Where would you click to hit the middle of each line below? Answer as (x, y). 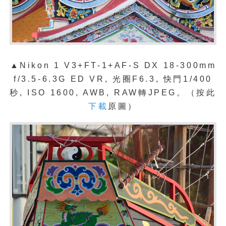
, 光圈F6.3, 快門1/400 (158, 79)
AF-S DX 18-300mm (165, 66)
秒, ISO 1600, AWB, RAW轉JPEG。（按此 (113, 93)
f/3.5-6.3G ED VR (59, 79)
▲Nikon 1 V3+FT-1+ (62, 66)
